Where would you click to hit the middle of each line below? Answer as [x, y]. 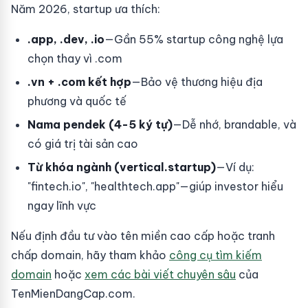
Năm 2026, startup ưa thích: [86, 9]
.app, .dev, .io [66, 39]
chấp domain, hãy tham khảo [90, 255]
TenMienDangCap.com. [73, 294]
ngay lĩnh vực [62, 206]
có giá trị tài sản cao [83, 144]
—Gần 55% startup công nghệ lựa [194, 39]
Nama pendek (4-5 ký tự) [100, 124]
